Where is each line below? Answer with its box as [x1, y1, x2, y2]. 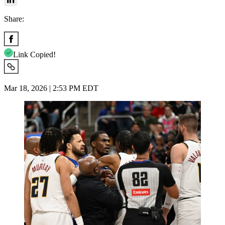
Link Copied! [13, 50, 56, 59]
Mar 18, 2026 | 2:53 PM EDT [4, 83, 98, 92]
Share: [4, 14, 24, 23]
